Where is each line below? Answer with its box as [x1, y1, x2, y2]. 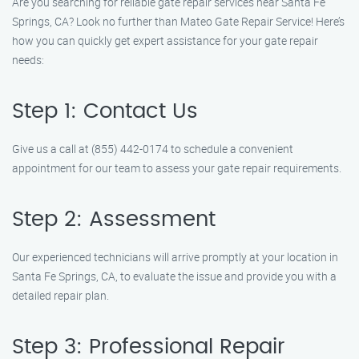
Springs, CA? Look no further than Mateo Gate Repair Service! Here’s [12, 14, 345, 29]
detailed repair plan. [12, 288, 109, 303]
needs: [12, 52, 44, 67]
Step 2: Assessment [12, 209, 216, 230]
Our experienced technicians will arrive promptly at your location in [12, 249, 338, 264]
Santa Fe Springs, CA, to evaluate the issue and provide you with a [12, 268, 337, 284]
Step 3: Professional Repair [12, 337, 285, 357]
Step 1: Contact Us [12, 101, 198, 122]
